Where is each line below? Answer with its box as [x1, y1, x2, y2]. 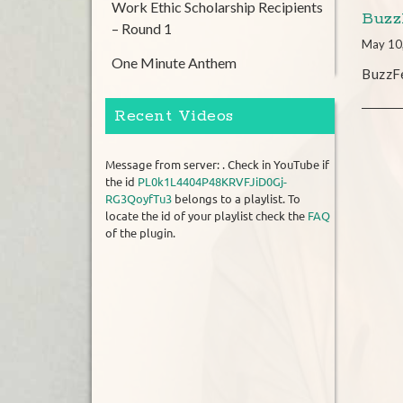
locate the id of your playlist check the [105, 210, 308, 222]
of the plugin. [105, 227, 175, 239]
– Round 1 [112, 20, 172, 37]
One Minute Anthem [112, 54, 237, 71]
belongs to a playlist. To [172, 193, 300, 205]
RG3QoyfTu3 [105, 193, 172, 205]
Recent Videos [114, 106, 234, 126]
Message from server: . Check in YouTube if [105, 158, 329, 171]
